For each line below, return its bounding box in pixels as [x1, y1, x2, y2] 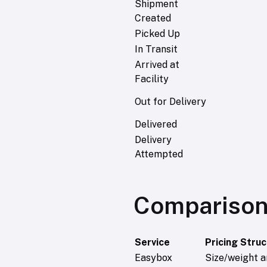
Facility [135, 73, 169, 85]
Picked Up [135, 28, 180, 40]
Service [135, 237, 170, 249]
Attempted [135, 148, 183, 160]
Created [135, 13, 171, 24]
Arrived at [135, 59, 179, 71]
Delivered [135, 119, 177, 131]
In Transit [135, 44, 178, 55]
